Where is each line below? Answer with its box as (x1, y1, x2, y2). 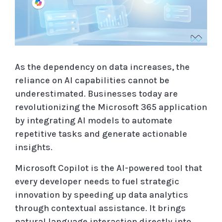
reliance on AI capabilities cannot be (15, 74, 169, 86)
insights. (15, 141, 53, 153)
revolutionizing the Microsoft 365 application (15, 101, 207, 112)
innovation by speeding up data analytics (15, 189, 188, 200)
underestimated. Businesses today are (15, 88, 178, 99)
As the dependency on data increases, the (15, 61, 190, 72)
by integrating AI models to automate (15, 114, 172, 126)
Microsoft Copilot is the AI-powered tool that (15, 162, 202, 173)
